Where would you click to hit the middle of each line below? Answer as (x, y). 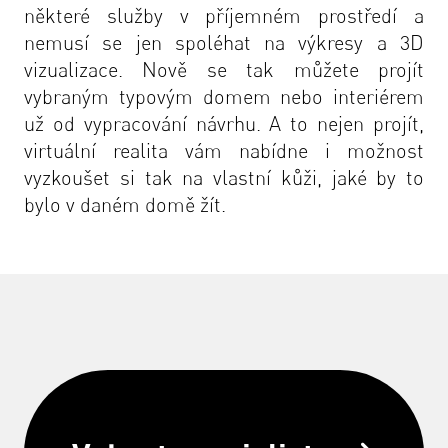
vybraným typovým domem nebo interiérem (224, 96)
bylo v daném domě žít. (125, 204)
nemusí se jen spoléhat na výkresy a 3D (224, 42)
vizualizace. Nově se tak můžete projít (224, 69)
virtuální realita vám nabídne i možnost (224, 150)
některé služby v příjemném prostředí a (224, 15)
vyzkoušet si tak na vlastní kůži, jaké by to (224, 177)
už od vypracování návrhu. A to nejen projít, (224, 123)
